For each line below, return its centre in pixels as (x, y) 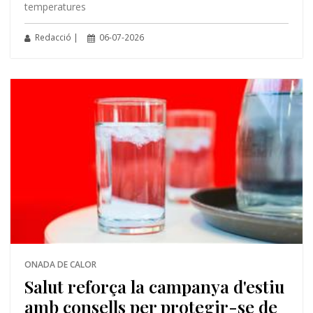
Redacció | (55, 38)
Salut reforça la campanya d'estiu (154, 286)
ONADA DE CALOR (60, 264)
